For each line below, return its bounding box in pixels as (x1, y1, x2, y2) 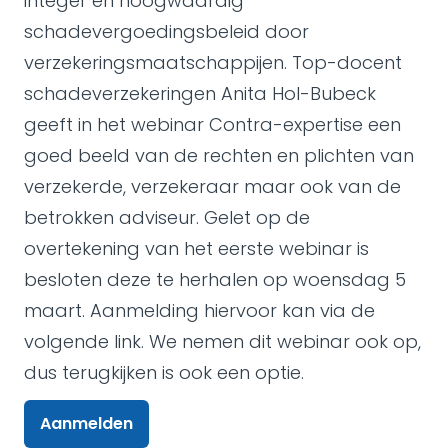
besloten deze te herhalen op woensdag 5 (24, 267, 406, 292)
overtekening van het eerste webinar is (24, 236, 369, 261)
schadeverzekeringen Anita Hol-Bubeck (24, 81, 376, 106)
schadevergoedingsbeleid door (24, 19, 309, 44)
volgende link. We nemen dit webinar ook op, (24, 329, 421, 354)
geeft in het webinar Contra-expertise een (24, 112, 401, 137)
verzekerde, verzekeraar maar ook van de (24, 174, 401, 199)
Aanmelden (40, 412, 133, 435)
